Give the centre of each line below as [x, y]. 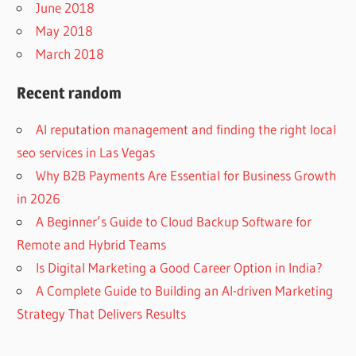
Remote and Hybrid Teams [92, 244]
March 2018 [70, 53]
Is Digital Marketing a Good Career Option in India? [180, 267]
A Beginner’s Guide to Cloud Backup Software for [174, 221]
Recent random [70, 93]
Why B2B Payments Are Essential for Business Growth [186, 175]
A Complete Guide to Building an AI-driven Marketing [185, 290]
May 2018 [65, 30]
